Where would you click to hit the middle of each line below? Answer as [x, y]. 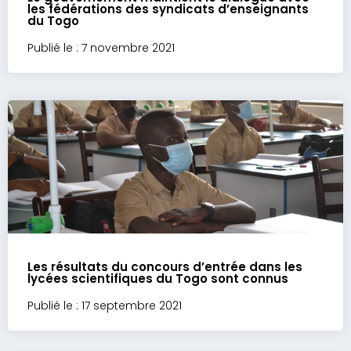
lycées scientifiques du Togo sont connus [158, 279]
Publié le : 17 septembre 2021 [105, 306]
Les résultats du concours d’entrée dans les [165, 267]
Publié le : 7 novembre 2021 [101, 48]
